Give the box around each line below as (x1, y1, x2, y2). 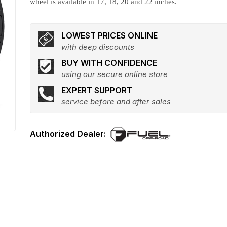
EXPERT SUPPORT (61, 85, 133, 95)
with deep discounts (61, 42, 135, 52)
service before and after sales (61, 97, 171, 106)
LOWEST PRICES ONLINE (61, 30, 158, 41)
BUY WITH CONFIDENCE (61, 58, 158, 68)
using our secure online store (61, 69, 168, 79)
